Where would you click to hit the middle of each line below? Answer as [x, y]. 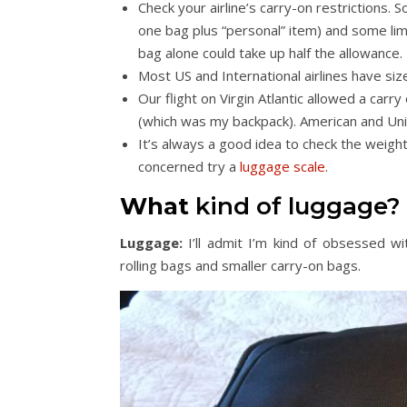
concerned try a [189, 166]
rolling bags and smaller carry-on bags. [240, 265]
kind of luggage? [295, 206]
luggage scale [283, 166]
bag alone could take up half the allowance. [270, 52]
